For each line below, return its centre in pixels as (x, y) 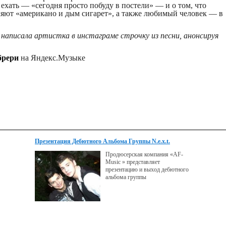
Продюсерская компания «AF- (144, 154)
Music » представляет (133, 162)
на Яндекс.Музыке (52, 58)
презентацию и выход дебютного (147, 169)
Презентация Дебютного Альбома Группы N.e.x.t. (102, 141)
